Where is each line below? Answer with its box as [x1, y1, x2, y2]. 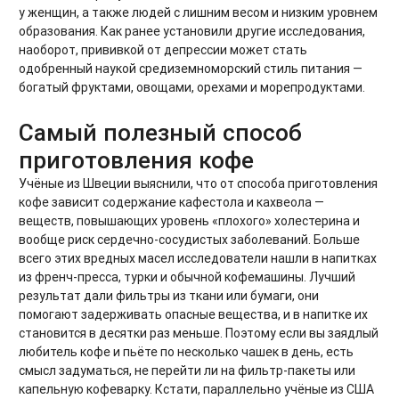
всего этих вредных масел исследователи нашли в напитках [19, 249, 377, 266]
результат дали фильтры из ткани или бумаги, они [19, 287, 319, 304]
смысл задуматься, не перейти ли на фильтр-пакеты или [19, 362, 355, 379]
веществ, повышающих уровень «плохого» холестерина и [19, 212, 360, 229]
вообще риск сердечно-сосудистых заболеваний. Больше [19, 231, 360, 248]
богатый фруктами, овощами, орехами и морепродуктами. [19, 78, 365, 95]
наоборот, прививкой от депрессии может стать [19, 41, 307, 58]
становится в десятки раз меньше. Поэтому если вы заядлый [19, 324, 379, 341]
